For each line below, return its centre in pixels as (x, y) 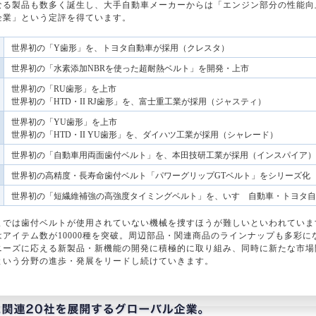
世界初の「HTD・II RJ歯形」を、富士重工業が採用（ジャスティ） (139, 102)
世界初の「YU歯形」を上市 (64, 122)
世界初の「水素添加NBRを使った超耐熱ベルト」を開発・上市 (130, 68)
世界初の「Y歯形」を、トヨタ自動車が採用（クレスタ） (120, 48)
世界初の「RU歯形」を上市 (64, 89)
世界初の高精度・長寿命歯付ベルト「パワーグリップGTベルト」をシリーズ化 (161, 176)
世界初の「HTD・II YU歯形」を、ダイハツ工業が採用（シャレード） (145, 135)
